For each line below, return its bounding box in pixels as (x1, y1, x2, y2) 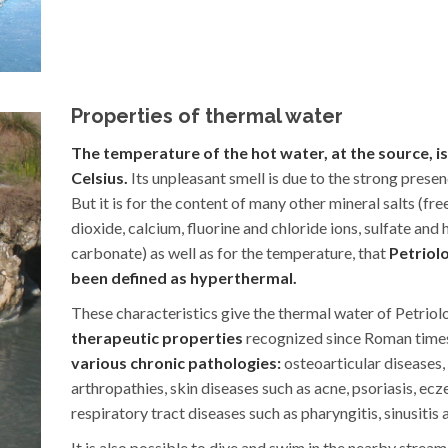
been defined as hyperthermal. (71, 267, 297, 287)
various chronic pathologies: (71, 352, 281, 372)
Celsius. (71, 167, 128, 187)
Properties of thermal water (71, 103, 343, 128)
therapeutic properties (71, 327, 243, 347)
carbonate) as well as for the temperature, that (71, 242, 389, 262)
